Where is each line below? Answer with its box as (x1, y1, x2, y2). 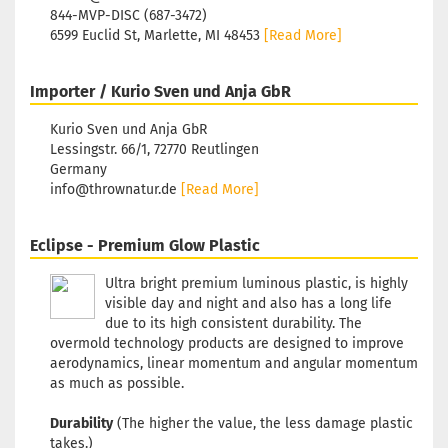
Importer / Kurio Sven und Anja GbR (30, 82, 291, 101)
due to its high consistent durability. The (105, 315, 362, 332)
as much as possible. (50, 375, 184, 392)
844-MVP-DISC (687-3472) (50, 7, 207, 24)
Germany (50, 161, 107, 178)
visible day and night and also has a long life (105, 295, 392, 312)
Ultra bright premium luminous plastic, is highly (105, 275, 408, 292)
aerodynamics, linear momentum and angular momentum (50, 355, 418, 372)
